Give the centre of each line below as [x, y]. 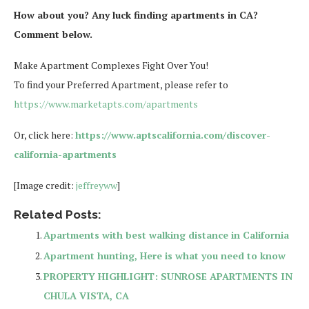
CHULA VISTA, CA [86, 295]
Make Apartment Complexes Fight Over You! [111, 65]
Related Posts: [58, 214]
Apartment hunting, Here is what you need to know [165, 255]
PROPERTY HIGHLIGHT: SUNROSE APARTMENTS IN [168, 276]
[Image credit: [45, 185]
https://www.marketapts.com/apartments [106, 103]
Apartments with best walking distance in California [166, 235]
